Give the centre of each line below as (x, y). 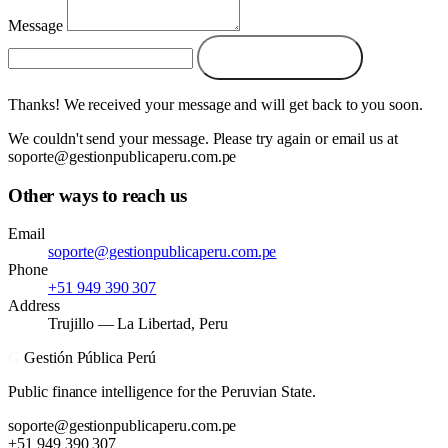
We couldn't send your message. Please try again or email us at (203, 139)
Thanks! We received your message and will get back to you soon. (215, 105)
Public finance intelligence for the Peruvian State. (162, 392)
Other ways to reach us (97, 195)
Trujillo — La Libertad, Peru (138, 324)
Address (34, 306)
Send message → (279, 58)
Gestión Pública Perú (89, 358)
